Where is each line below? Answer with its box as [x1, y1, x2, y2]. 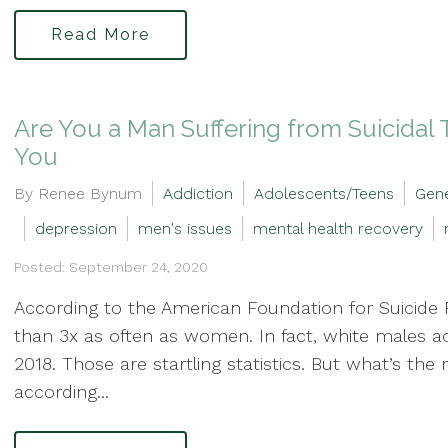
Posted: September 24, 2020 [14, 259, 208, 275]
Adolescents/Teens [254, 184, 394, 203]
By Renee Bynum [14, 184, 142, 203]
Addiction [163, 184, 233, 203]
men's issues [138, 219, 232, 238]
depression [35, 219, 117, 238]
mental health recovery [253, 219, 423, 238]
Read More [51, 24, 150, 44]
